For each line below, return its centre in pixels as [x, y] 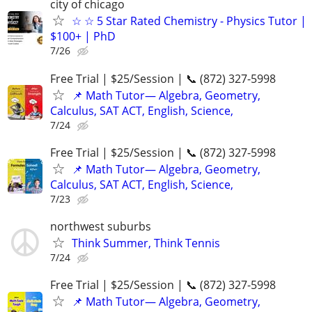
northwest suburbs [101, 226]
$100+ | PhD [83, 37]
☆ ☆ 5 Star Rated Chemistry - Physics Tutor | [189, 21]
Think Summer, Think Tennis [146, 243]
